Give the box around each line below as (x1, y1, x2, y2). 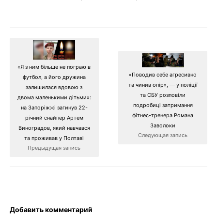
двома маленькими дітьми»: (17, 94, 91, 101)
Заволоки (150, 122, 176, 129)
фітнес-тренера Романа (132, 111, 194, 119)
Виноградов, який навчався (18, 124, 90, 132)
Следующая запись (138, 131, 188, 139)
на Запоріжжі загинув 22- (20, 104, 88, 111)
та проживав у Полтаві (24, 135, 84, 142)
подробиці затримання (133, 101, 193, 108)
